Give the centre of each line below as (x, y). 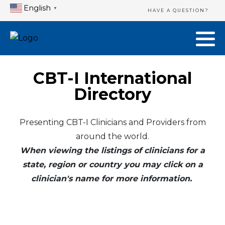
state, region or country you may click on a (113, 164)
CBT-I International (113, 78)
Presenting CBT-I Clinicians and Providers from (113, 122)
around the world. (113, 136)
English (37, 8)
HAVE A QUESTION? (178, 10)
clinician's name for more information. (113, 178)
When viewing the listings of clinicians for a (113, 150)
